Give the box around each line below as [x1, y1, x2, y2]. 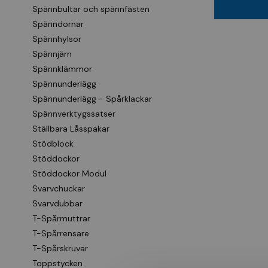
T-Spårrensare [32, 228, 89, 239]
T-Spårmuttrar [32, 213, 90, 224]
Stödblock [32, 138, 74, 149]
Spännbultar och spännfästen [32, 4, 150, 14]
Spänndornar [32, 19, 84, 29]
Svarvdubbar [32, 198, 83, 209]
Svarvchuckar [32, 183, 85, 194]
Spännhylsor [32, 33, 81, 44]
